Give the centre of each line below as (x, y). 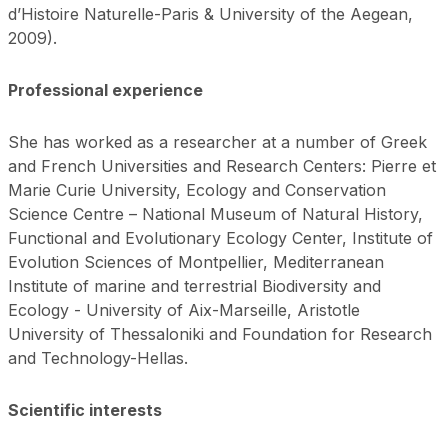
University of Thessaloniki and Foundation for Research (219, 333)
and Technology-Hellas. (105, 357)
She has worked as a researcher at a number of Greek (217, 141)
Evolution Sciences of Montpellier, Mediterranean (195, 261)
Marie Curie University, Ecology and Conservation (196, 189)
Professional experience (105, 89)
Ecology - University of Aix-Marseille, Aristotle (183, 309)
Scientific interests (84, 409)
